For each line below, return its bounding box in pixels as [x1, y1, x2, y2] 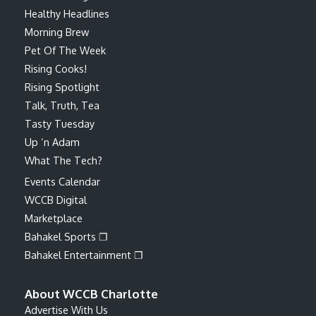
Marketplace [25, 211, 83, 224]
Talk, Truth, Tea [25, 98, 99, 111]
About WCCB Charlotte [25, 286, 158, 301]
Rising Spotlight [25, 80, 99, 93]
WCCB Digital [25, 193, 87, 206]
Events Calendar [25, 174, 100, 188]
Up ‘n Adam [25, 135, 80, 148]
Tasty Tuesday [25, 116, 95, 130]
